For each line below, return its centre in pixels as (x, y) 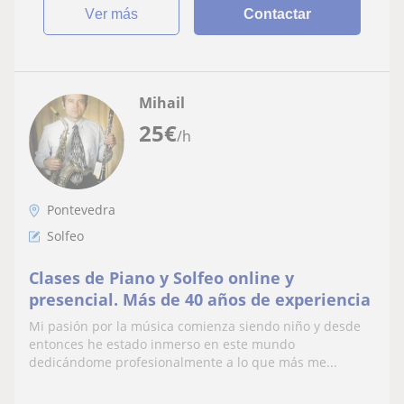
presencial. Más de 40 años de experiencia (200, 300)
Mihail (162, 103)
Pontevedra (81, 210)
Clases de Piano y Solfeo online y (161, 278)
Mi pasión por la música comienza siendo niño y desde (195, 326)
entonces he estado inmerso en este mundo (162, 344)
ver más (117, 14)
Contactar (278, 14)
